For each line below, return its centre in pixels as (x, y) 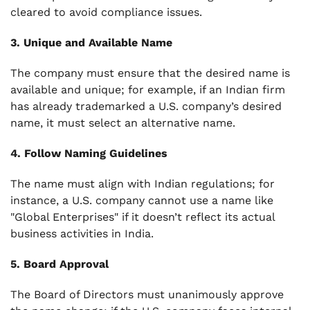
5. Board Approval (60, 264)
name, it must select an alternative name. (123, 123)
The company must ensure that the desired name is (150, 73)
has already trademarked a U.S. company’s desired (146, 106)
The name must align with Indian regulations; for (143, 184)
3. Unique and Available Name (91, 43)
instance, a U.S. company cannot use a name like (142, 200)
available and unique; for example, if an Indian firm (148, 90)
